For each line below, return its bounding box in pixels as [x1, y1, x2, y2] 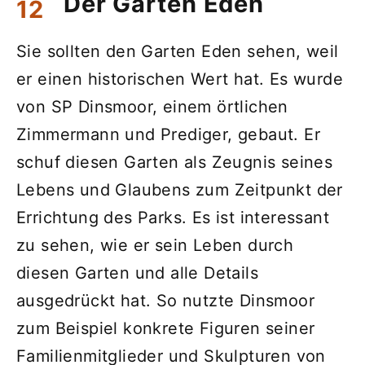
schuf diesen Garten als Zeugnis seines [16, 152, 333, 173]
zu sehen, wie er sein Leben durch [16, 235, 294, 256]
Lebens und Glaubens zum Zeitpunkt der [16, 180, 343, 200]
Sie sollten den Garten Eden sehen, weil [16, 42, 339, 62]
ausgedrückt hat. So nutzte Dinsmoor [16, 291, 314, 311]
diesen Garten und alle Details [16, 263, 258, 284]
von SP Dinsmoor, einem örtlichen [16, 97, 288, 117]
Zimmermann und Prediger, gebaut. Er [16, 125, 320, 145]
